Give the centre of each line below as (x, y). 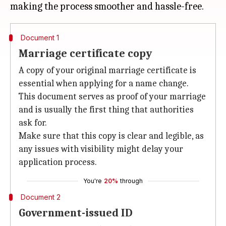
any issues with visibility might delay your (101, 149)
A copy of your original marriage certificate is (107, 70)
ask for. (33, 123)
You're (93, 181)
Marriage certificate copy (85, 53)
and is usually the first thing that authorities (106, 110)
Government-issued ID (76, 213)
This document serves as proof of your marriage (112, 97)
